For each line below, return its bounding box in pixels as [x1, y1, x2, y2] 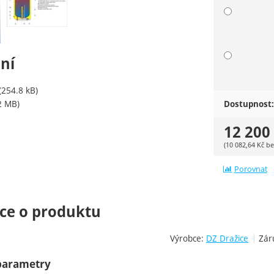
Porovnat [234, 163, 267, 174]
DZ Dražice [206, 232, 248, 244]
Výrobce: [170, 232, 206, 244]
